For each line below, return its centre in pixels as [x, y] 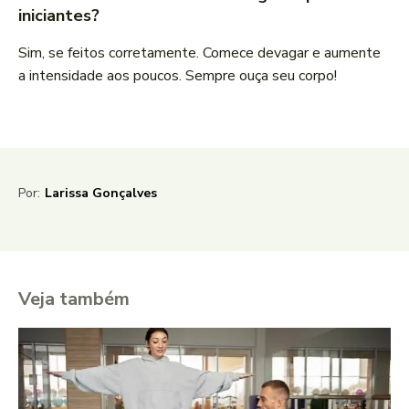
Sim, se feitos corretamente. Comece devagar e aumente [199, 53]
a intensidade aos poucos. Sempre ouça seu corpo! [178, 76]
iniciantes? [59, 16]
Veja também [74, 299]
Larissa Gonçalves [101, 194]
